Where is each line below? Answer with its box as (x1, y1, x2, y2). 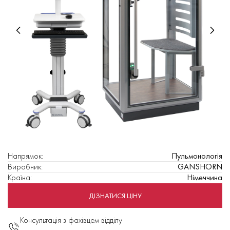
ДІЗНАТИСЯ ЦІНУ (88, 190, 142, 200)
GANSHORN (178, 161, 222, 172)
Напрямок (8, 150, 42, 161)
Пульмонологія (171, 150, 222, 161)
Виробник (8, 161, 41, 172)
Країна (8, 172, 30, 183)
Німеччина (187, 172, 222, 183)
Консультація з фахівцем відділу (20, 215, 122, 225)
